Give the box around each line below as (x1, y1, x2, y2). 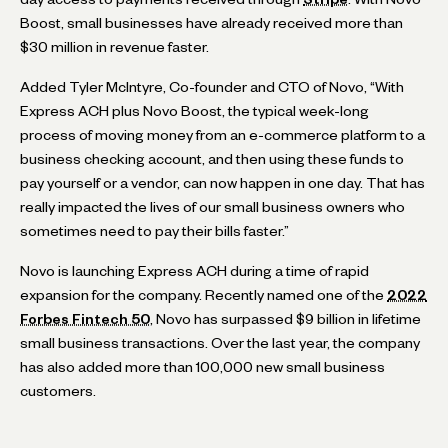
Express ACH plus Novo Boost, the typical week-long (20, 105, 369, 116)
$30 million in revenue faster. (20, 41, 209, 52)
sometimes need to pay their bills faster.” (20, 225, 289, 236)
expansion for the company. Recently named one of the (20, 289, 387, 300)
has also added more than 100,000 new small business (20, 361, 385, 372)
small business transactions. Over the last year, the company (20, 337, 420, 348)
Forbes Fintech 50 (20, 313, 150, 324)
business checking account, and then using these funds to (20, 153, 404, 164)
